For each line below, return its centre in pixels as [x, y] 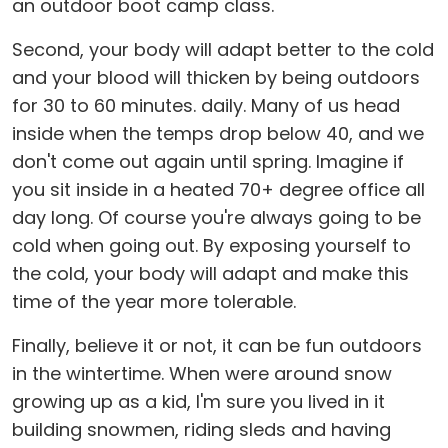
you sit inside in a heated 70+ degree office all [218, 189]
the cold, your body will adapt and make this [210, 273]
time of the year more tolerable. [154, 301]
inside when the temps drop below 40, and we [218, 133]
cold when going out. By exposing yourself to [211, 245]
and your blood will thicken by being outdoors [216, 77]
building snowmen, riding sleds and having [201, 429]
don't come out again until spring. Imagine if [208, 161]
